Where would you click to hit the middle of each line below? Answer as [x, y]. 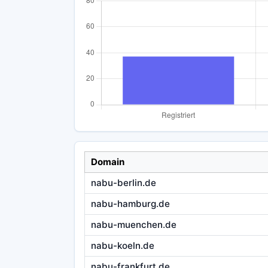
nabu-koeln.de [122, 246]
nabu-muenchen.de [133, 225]
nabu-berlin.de [123, 183]
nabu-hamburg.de [130, 204]
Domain [107, 162]
